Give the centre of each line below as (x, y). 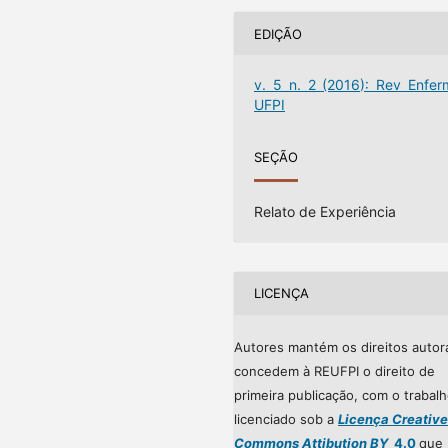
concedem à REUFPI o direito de (334, 370)
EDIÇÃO (278, 33)
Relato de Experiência (325, 211)
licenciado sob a (286, 418)
